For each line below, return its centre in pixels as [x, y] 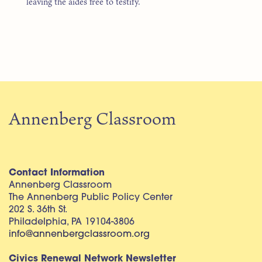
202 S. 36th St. [38, 210]
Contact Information [57, 173]
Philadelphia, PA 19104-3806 [72, 223]
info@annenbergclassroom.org [79, 235]
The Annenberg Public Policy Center [91, 198]
